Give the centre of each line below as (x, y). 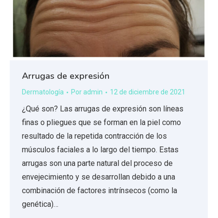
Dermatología (43, 92)
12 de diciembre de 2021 (148, 92)
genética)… (40, 204)
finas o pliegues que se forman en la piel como (101, 122)
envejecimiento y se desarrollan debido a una (99, 177)
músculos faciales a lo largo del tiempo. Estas (100, 150)
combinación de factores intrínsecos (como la (100, 191)
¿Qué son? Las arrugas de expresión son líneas (103, 109)
